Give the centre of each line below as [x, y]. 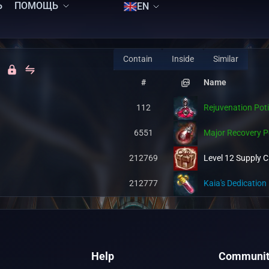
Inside [183, 59]
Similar [226, 59]
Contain [138, 59]
